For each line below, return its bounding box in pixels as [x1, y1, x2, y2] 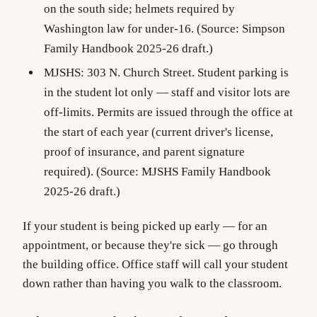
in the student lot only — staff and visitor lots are [43, 85, 290, 99]
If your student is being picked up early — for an [23, 219, 267, 234]
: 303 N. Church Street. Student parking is [80, 65, 289, 79]
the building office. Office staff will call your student [23, 258, 288, 272]
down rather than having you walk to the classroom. [23, 277, 282, 291]
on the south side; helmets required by [43, 1, 235, 16]
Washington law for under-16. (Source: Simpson [43, 21, 285, 35]
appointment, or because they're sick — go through [23, 238, 278, 253]
